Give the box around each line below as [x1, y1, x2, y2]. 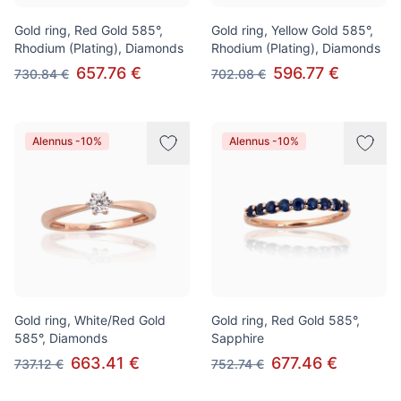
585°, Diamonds [14, 330, 107, 346]
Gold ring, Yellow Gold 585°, [211, 22, 373, 38]
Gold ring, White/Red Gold [14, 312, 166, 328]
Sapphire [211, 330, 264, 346]
